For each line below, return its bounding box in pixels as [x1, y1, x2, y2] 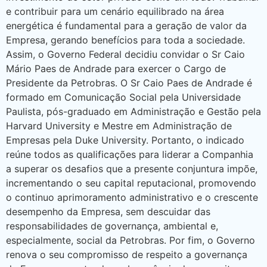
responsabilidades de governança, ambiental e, [6, 220, 218, 232]
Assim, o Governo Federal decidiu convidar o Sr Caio [6, 48, 245, 61]
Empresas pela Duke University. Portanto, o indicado [6, 134, 244, 147]
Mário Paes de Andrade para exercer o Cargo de [6, 63, 226, 75]
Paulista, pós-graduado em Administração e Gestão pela [6, 105, 261, 118]
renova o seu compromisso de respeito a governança [6, 249, 247, 261]
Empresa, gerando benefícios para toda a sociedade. [6, 34, 245, 46]
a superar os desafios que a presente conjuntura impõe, [6, 163, 257, 175]
